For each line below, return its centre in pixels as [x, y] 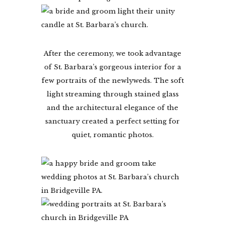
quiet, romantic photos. [113, 135]
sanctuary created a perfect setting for [113, 121]
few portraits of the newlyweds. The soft [113, 80]
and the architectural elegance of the [113, 107]
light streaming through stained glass [113, 94]
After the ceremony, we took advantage [113, 53]
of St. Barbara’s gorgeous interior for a [113, 67]
